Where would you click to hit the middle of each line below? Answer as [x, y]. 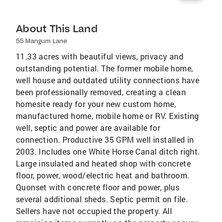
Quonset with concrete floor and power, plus [98, 187]
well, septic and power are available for [88, 127]
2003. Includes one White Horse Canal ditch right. [108, 151]
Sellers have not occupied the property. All [94, 211]
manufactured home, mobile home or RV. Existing [108, 115]
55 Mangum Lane [41, 41]
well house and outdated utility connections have [108, 80]
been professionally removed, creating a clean [101, 92]
